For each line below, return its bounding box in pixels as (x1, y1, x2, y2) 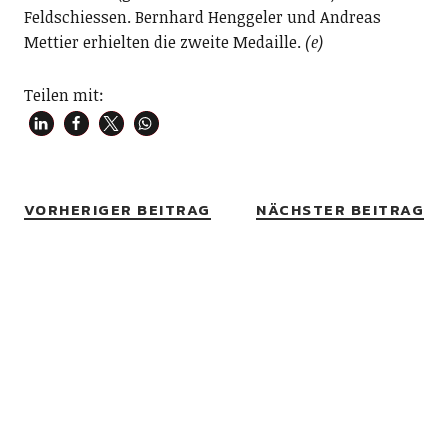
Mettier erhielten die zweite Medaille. (23, 31, 305, 53)
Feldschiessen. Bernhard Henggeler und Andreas (23, 6, 381, 28)
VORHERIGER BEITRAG (23, 198, 211, 221)
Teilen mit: (23, 84, 104, 106)
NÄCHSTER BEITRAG (256, 198, 425, 221)
